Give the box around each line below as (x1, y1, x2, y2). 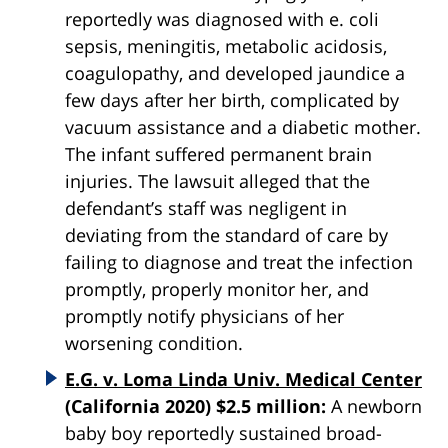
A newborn (331, 394, 422, 419)
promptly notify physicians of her (65, 304, 344, 329)
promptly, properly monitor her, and (65, 277, 369, 302)
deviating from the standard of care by (65, 223, 388, 248)
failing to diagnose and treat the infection (65, 250, 413, 275)
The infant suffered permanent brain (65, 142, 372, 167)
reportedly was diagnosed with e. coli (65, 7, 379, 32)
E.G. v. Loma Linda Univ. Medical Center (65, 367, 422, 392)
